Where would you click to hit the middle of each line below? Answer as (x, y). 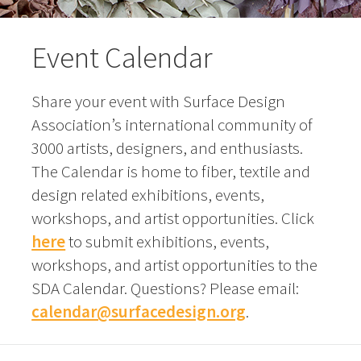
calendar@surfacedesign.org (139, 312)
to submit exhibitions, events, (168, 242)
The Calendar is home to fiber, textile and (171, 172)
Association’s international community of (172, 125)
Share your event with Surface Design (159, 102)
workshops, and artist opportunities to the (175, 265)
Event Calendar (122, 58)
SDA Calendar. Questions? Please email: (166, 288)
